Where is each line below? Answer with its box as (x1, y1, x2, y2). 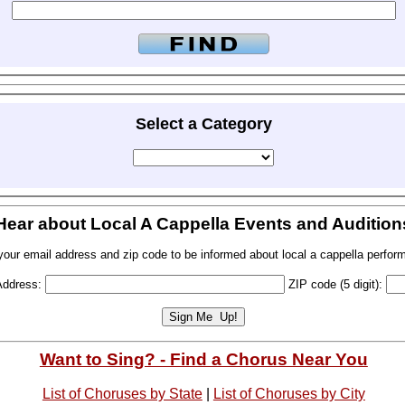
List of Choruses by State (42, 385, 202, 401)
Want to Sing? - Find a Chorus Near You (39, 349, 368, 369)
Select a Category (135, 115, 272, 134)
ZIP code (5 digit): (285, 278, 387, 292)
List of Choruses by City (212, 385, 365, 401)
